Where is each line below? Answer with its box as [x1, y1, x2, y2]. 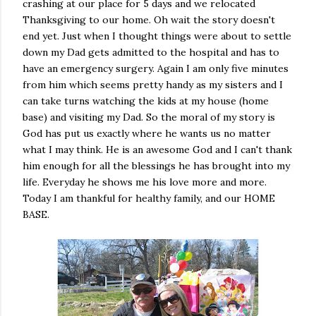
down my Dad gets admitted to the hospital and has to [23, 46, 279, 59]
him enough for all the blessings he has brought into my [23, 159, 290, 172]
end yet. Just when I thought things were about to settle [23, 30, 291, 42]
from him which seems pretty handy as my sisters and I [23, 78, 283, 91]
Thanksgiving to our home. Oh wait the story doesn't [23, 13, 275, 26]
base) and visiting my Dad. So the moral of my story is [23, 111, 275, 123]
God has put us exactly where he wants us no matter [23, 127, 271, 140]
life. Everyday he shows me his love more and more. [23, 176, 267, 188]
